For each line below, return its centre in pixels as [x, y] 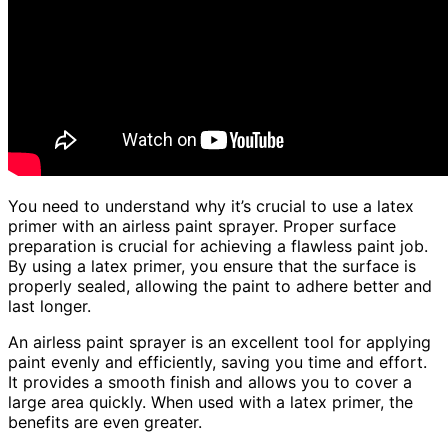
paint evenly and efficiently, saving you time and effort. [217, 362]
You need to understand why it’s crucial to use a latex [211, 206]
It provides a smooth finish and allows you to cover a [210, 382]
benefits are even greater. [105, 422]
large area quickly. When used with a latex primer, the [210, 402]
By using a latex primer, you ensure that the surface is [212, 266]
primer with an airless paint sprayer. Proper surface [202, 226]
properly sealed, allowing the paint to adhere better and [220, 286]
